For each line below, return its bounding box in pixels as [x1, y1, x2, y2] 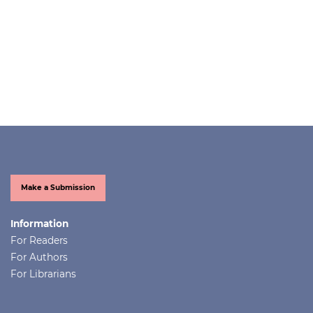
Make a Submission [21, 182, 95, 192]
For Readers [10, 234, 68, 246]
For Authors [10, 251, 68, 263]
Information [10, 217, 68, 229]
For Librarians [10, 268, 76, 279]
